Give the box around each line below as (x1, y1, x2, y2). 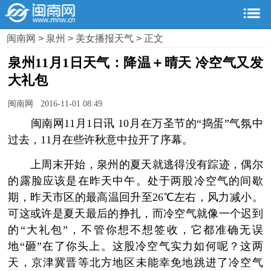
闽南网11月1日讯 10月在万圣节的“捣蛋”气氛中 (8, 117, 263, 130)
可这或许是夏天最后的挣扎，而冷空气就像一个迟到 (8, 207, 263, 220)
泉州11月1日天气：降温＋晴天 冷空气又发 (8, 54, 263, 70)
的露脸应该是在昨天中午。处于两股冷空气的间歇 (8, 175, 263, 188)
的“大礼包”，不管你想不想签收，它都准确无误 (8, 224, 263, 237)
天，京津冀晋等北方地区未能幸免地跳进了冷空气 (8, 256, 263, 269)
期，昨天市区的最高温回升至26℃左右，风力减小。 (8, 191, 263, 204)
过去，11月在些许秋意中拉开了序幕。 (8, 134, 194, 146)
